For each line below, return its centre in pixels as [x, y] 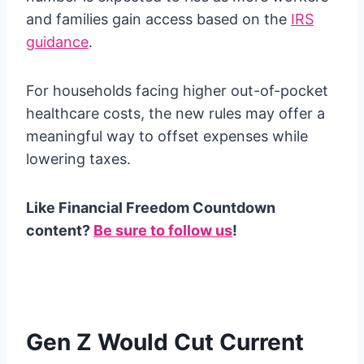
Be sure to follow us [163, 230]
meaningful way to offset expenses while [167, 136]
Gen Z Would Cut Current [165, 342]
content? [60, 230]
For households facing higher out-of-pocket [177, 90]
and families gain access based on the [158, 19]
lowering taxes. [78, 158]
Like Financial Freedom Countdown [151, 207]
